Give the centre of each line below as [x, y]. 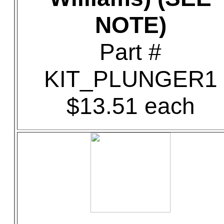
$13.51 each [130, 106]
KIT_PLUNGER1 [130, 79]
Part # [130, 52]
